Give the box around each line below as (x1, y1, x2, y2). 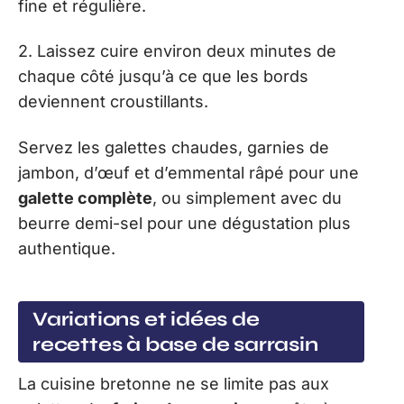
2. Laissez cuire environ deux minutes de (18, 41, 336, 61)
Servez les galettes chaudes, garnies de (18, 137, 329, 157)
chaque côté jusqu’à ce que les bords (18, 67, 308, 87)
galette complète (18, 188, 152, 207)
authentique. (18, 238, 115, 258)
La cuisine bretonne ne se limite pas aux (18, 374, 329, 394)
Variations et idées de (32, 308, 260, 332)
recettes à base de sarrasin (32, 333, 318, 357)
